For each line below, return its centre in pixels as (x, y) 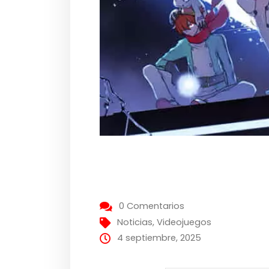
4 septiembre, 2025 (159, 238)
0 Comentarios (152, 206)
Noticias (135, 222)
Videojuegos (184, 222)
